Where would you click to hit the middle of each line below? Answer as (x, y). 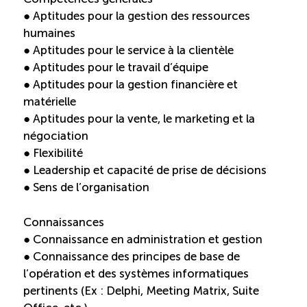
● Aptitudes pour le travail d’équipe (116, 67)
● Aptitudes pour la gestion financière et (131, 85)
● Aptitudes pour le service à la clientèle (128, 50)
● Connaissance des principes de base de (132, 256)
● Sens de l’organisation (86, 187)
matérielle (50, 102)
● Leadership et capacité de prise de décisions (145, 170)
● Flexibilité (53, 153)
